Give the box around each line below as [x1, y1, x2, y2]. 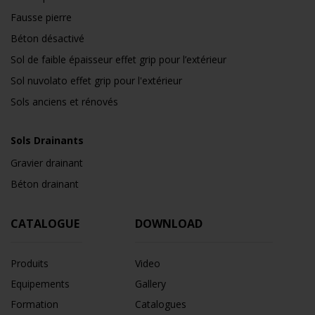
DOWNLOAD [135, 215, 205, 231]
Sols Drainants [11, 133, 84, 147]
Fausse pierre [11, 10, 72, 24]
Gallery [135, 276, 166, 290]
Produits [11, 256, 49, 270]
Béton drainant [11, 176, 79, 191]
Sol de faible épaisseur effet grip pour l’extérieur [11, 52, 226, 66]
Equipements [11, 276, 70, 290]
